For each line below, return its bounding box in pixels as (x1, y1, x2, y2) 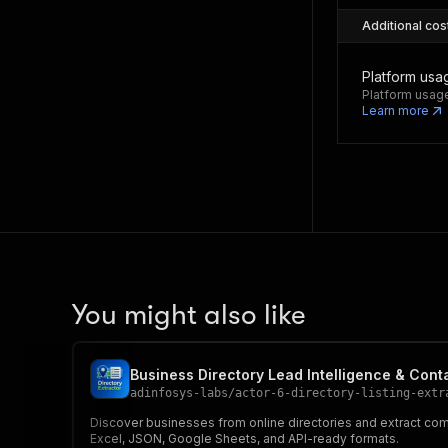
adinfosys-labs (130, 386, 228, 400)
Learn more (362, 103, 429, 118)
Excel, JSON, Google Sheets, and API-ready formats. (90, 431, 399, 446)
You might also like (72, 299, 306, 331)
